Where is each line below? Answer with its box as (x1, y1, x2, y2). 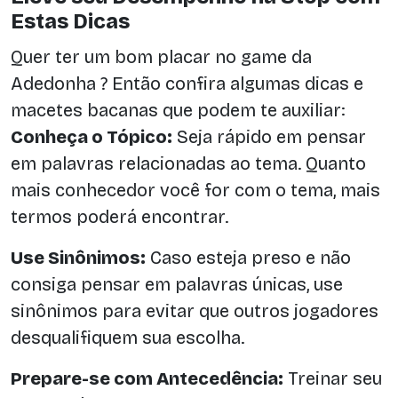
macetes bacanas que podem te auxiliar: (11, 99, 345, 122)
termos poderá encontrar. (11, 206, 228, 228)
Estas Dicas (11, 8, 130, 34)
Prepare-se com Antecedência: (11, 368, 283, 390)
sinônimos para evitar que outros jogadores (11, 300, 378, 322)
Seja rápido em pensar (172, 126, 366, 148)
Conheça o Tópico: (11, 126, 172, 148)
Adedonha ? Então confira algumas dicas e (11, 73, 363, 95)
